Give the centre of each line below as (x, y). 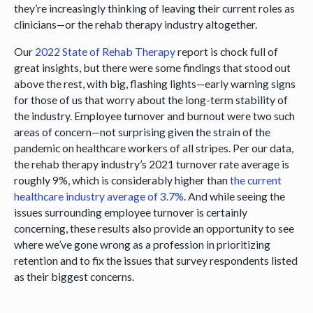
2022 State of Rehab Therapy (105, 51)
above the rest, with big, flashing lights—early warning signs (154, 83)
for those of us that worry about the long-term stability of (151, 99)
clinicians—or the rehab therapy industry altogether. (135, 24)
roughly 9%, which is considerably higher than (122, 180)
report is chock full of (226, 51)
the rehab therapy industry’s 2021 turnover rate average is (151, 163)
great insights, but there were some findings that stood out (152, 67)
